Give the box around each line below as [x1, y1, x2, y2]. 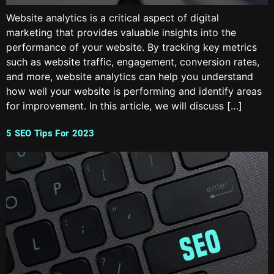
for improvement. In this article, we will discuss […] [6, 100, 242, 113]
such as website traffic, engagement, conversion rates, [6, 56, 259, 68]
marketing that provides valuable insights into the [6, 26, 236, 39]
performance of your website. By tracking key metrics [6, 41, 257, 54]
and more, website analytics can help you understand [6, 70, 253, 83]
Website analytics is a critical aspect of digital [6, 12, 219, 24]
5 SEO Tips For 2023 [6, 127, 95, 139]
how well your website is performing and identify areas [6, 85, 262, 98]
